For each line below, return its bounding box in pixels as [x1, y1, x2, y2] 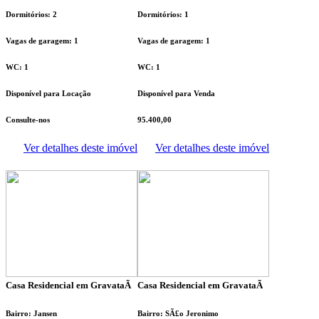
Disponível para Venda [137, 89, 215, 98]
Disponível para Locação [6, 89, 91, 98]
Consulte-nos [6, 115, 50, 125]
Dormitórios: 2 [6, 10, 57, 19]
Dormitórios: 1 [137, 10, 189, 19]
